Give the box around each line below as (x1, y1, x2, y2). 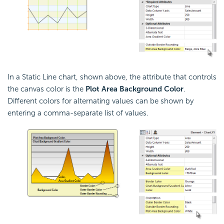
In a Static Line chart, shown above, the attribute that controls (7, 72, 216, 82)
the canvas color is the (7, 84, 85, 94)
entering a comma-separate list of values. (7, 108, 148, 118)
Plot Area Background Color (85, 84, 183, 94)
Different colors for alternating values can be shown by (7, 96, 193, 106)
